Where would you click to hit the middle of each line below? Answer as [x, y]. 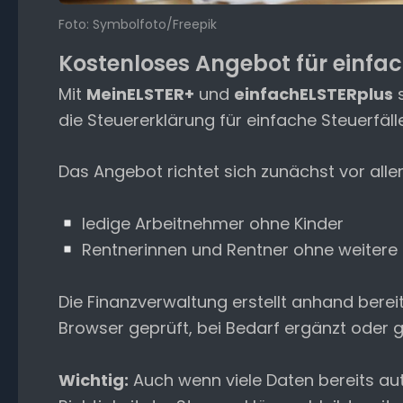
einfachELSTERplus [313, 94]
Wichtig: [94, 380]
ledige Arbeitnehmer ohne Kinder [210, 224]
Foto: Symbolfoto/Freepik [138, 25]
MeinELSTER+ [140, 94]
